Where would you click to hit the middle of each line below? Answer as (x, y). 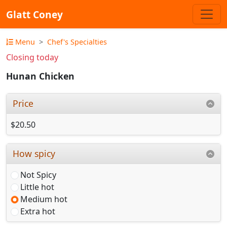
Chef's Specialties (77, 42)
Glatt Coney (34, 14)
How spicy (34, 153)
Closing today (32, 57)
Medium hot (44, 199)
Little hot (37, 187)
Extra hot (38, 211)
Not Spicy (38, 175)
